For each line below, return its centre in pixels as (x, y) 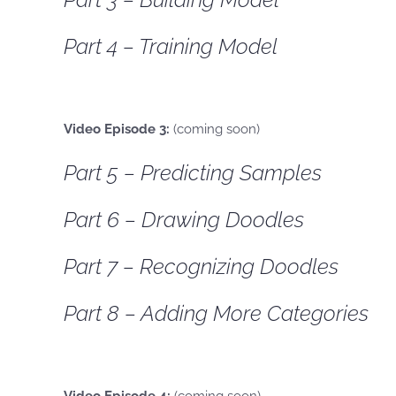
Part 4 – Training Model (171, 46)
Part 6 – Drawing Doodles (184, 220)
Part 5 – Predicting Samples (193, 173)
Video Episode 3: (117, 129)
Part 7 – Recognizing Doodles (201, 267)
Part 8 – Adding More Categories (216, 313)
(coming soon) (215, 129)
